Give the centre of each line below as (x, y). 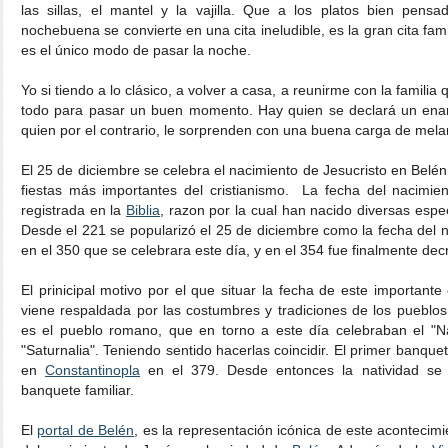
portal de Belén (86, 430)
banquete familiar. (77, 390)
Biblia (143, 210)
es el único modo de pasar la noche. (136, 50)
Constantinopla (93, 370)
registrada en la (74, 210)
